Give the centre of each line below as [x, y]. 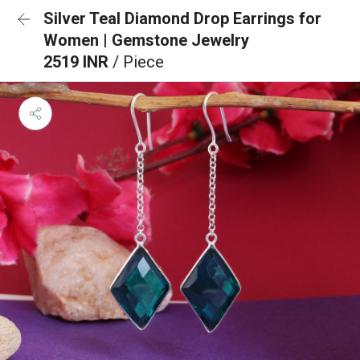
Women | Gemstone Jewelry [146, 40]
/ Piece [138, 62]
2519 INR [78, 62]
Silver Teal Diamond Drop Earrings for [182, 18]
